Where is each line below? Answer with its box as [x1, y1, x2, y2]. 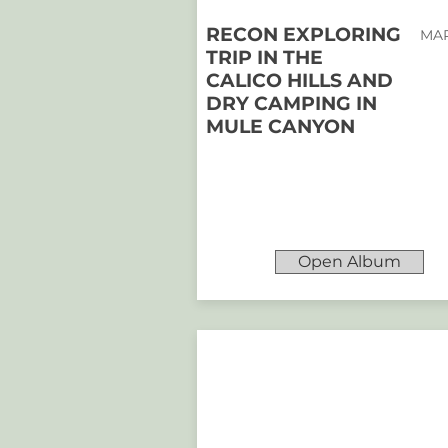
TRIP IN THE [206, 46, 323, 69]
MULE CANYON [206, 115, 355, 138]
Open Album [298, 252, 401, 271]
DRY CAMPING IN [206, 92, 377, 115]
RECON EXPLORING [206, 23, 401, 46]
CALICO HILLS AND [206, 69, 393, 92]
